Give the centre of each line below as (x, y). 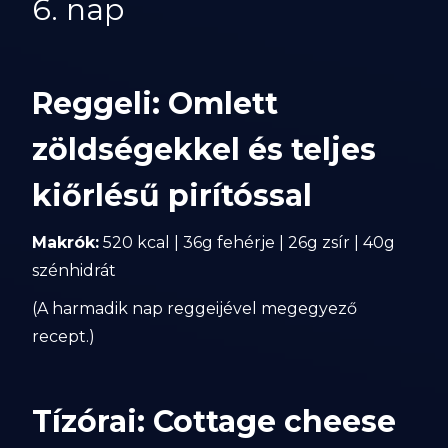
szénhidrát (74, 270)
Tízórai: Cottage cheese (214, 421)
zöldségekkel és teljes (204, 149)
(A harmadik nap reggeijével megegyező (195, 308)
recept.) (64, 336)
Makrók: (66, 242)
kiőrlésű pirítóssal (172, 195)
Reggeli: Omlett (155, 103)
